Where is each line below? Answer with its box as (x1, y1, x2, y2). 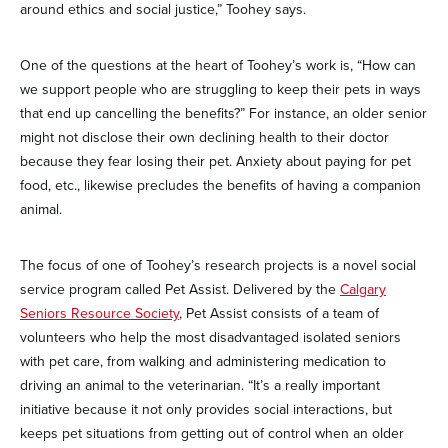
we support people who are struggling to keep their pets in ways (20, 79, 421, 100)
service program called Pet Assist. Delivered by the (20, 279, 340, 300)
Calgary (340, 279, 386, 300)
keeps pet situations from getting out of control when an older (20, 423, 404, 444)
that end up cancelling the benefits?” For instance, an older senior (20, 103, 427, 124)
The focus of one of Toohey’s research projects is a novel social (20, 255, 416, 276)
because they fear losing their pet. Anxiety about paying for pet (20, 151, 411, 172)
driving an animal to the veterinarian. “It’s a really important (20, 375, 380, 396)
